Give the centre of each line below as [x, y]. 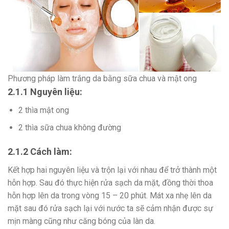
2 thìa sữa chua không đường [70, 128]
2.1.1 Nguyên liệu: [46, 91]
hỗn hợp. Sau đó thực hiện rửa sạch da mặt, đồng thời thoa [110, 183]
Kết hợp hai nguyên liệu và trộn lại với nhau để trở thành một [112, 170]
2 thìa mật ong [43, 110]
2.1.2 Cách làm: [40, 152]
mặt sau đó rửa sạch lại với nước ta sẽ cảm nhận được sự [110, 209]
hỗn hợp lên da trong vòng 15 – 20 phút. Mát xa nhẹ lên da [110, 196]
